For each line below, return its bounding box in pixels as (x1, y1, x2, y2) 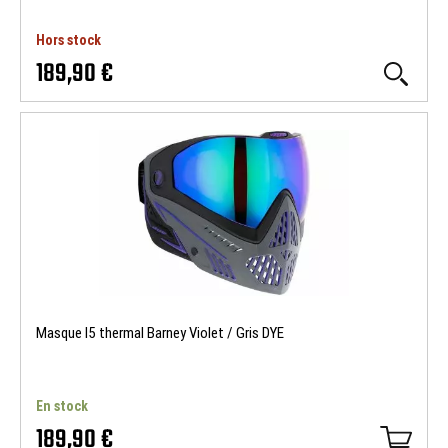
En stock (36, 398, 88, 414)
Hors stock (36, 32, 101, 48)
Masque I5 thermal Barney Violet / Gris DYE (36, 324, 284, 342)
